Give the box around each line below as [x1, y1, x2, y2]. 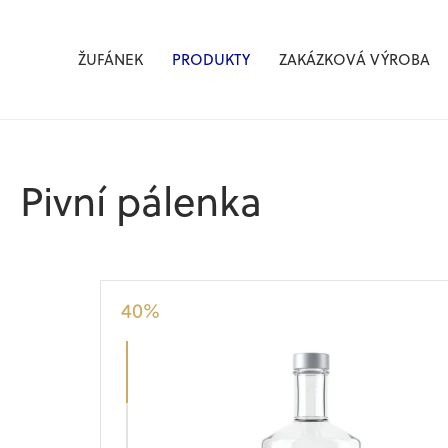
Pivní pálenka [20, 170, 262, 229]
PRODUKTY [172, 48, 250, 70]
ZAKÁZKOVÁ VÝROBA [279, 48, 430, 70]
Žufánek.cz [53, 45, 126, 67]
